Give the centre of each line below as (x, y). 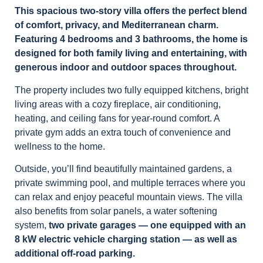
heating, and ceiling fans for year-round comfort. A (117, 118)
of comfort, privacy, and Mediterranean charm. (117, 25)
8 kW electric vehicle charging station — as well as (126, 240)
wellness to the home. (60, 146)
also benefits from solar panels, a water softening (116, 211)
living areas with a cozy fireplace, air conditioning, (118, 104)
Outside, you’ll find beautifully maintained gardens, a (123, 169)
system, (32, 225)
